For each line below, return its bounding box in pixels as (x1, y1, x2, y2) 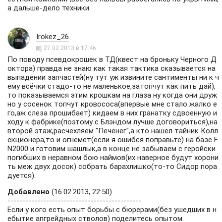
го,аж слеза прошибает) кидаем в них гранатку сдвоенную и (7, 109, 217, 117)
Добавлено (7, 187, 50, 196)
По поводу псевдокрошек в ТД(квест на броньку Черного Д (7, 55, 217, 64)
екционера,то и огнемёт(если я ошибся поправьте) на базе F (7, 135, 218, 144)
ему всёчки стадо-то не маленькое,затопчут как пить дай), (7, 82, 216, 91)
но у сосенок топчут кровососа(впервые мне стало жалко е (7, 100, 217, 109)
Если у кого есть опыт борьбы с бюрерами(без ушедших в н (7, 205, 217, 214)
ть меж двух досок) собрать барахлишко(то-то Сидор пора (7, 162, 217, 171)
